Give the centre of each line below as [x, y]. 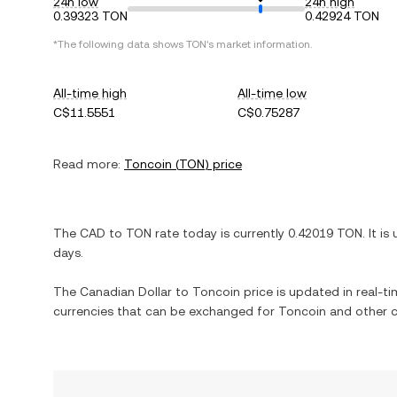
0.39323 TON [90, 16]
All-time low [272, 93]
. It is [378, 233]
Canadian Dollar [126, 292]
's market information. [259, 44]
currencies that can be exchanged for [166, 311]
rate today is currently [220, 233]
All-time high [90, 93]
